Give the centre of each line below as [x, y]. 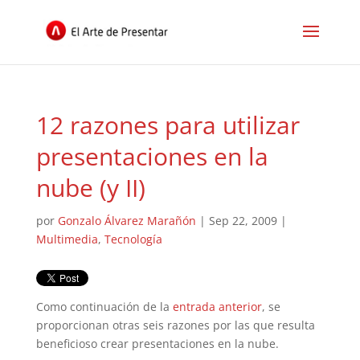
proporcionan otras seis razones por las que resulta [175, 325]
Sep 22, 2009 [243, 221]
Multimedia [67, 239]
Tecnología [133, 239]
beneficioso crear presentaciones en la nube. [157, 344]
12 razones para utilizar [168, 125]
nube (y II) [90, 188]
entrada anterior [217, 307]
